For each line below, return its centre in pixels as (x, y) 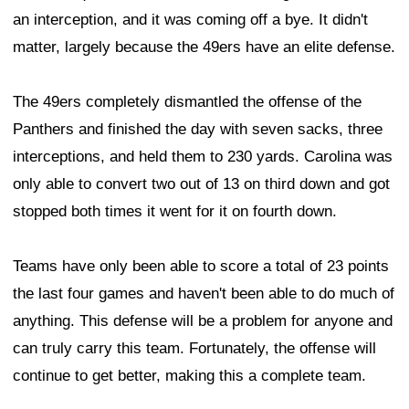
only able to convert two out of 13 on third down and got (201, 184)
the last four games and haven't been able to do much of (204, 294)
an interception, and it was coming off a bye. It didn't (190, 20)
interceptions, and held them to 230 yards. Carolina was (203, 157)
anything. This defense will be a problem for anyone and (203, 321)
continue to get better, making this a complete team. (189, 376)
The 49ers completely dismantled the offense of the (187, 102)
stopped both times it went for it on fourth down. (175, 212)
